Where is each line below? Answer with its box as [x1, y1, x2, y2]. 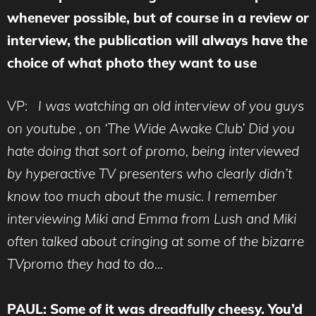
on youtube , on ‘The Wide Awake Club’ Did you [7, 119, 295, 137]
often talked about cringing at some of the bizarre [7, 232, 304, 250]
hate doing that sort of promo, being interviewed [7, 142, 299, 159]
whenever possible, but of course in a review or [7, 9, 309, 27]
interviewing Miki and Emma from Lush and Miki [7, 209, 296, 227]
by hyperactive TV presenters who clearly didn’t [7, 164, 292, 182]
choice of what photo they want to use [7, 54, 257, 72]
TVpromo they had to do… [7, 255, 164, 272]
